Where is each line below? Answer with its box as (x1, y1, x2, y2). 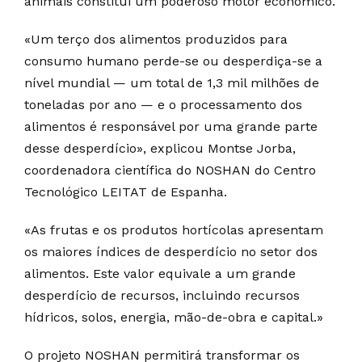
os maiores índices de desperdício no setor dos (24, 244, 318, 259)
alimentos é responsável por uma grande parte (24, 119, 318, 134)
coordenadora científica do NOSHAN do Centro (24, 162, 316, 178)
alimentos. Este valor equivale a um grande (24, 266, 296, 281)
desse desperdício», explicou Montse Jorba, (24, 141, 296, 156)
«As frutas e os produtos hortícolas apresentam (24, 222, 323, 238)
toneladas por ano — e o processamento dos (24, 97, 302, 112)
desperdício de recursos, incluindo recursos (24, 288, 300, 303)
